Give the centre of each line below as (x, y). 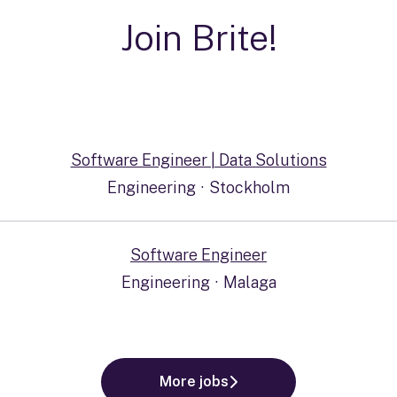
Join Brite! (198, 38)
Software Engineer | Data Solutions (198, 160)
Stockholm (249, 187)
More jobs (194, 381)
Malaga (249, 282)
